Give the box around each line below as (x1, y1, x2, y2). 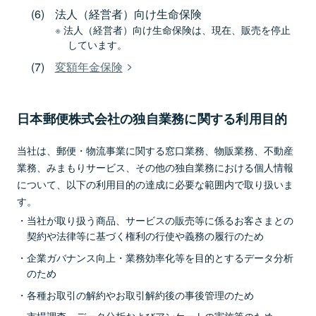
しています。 (67, 37, 127, 51)
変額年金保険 (54, 59, 123, 75)
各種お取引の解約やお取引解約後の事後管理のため (27, 286, 254, 302)
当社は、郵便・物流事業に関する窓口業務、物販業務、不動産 (17, 142, 293, 158)
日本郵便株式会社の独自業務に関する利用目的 (17, 109, 288, 128)
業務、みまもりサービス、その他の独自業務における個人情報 (17, 159, 293, 175)
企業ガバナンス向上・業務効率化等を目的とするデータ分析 (27, 250, 293, 265)
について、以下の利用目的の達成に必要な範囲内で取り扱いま (17, 176, 293, 192)
